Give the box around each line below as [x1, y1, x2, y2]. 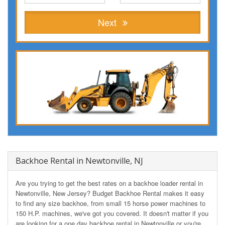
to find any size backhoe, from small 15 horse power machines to [16, 198, 205, 208]
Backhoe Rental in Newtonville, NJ [16, 155, 143, 166]
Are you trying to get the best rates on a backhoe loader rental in [16, 178, 203, 188]
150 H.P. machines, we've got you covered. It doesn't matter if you [16, 208, 208, 218]
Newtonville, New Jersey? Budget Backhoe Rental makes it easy [16, 188, 204, 198]
